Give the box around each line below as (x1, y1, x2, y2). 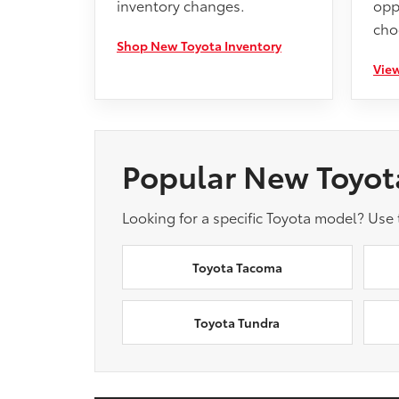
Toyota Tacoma (191, 258, 282, 276)
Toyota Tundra (194, 313, 281, 331)
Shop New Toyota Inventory (117, 37, 281, 54)
